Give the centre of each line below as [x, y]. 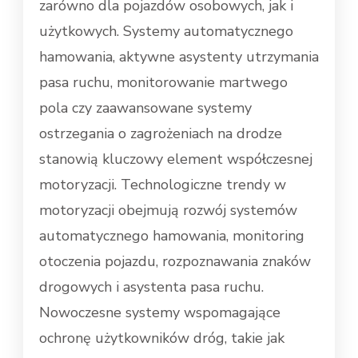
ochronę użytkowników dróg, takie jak [162, 338]
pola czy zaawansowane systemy [145, 108]
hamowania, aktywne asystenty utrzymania [179, 57]
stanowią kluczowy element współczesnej [176, 159]
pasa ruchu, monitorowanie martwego [163, 83]
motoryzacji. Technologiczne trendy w [163, 185]
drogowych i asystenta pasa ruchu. [151, 287]
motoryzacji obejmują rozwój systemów [168, 211]
